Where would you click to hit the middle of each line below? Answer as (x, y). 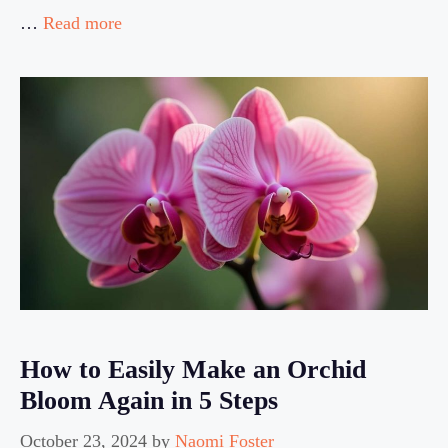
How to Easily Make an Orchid (193, 370)
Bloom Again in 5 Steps (149, 401)
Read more (82, 23)
